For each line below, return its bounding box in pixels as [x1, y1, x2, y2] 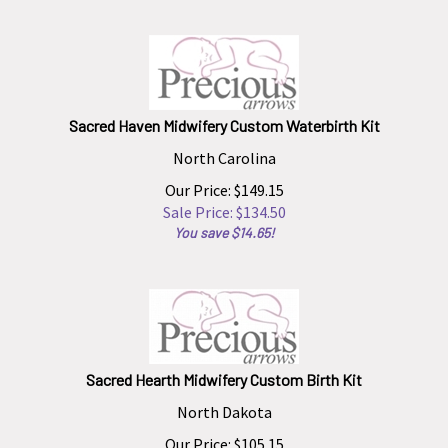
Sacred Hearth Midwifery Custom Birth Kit [86, 361, 362, 380]
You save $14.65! [174, 215, 274, 232]
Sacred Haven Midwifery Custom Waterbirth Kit [68, 107, 380, 126]
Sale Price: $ [162, 193, 243, 213]
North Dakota [176, 393, 272, 413]
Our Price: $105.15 [164, 425, 284, 445]
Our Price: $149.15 [164, 171, 284, 191]
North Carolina [172, 139, 276, 159]
